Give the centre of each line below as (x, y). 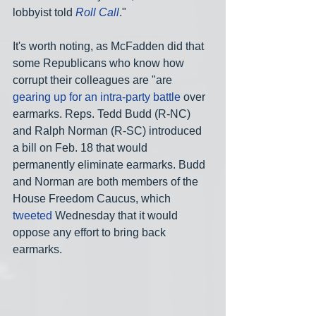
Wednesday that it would (116, 215)
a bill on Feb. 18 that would (81, 147)
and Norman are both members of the (107, 181)
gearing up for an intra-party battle (97, 97)
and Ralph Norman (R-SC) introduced (109, 130)
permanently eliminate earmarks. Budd (110, 164)
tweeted (32, 215)
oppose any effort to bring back (91, 232)
